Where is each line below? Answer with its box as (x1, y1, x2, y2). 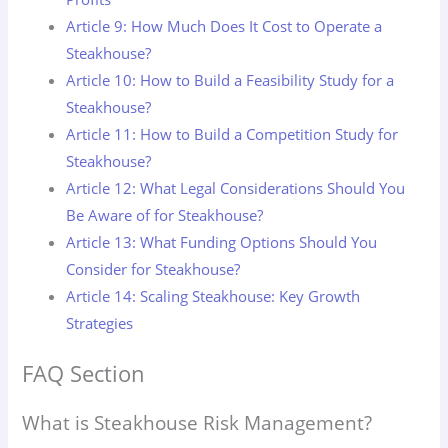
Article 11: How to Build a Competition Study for (66, 123, 399, 144)
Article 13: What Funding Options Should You (66, 231, 378, 252)
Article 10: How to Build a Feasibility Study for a (66, 69, 395, 90)
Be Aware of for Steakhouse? (66, 204, 264, 225)
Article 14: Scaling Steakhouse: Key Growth (66, 285, 361, 306)
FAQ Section (22, 358, 146, 388)
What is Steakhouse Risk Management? (22, 409, 373, 436)
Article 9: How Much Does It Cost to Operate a (66, 15, 383, 36)
